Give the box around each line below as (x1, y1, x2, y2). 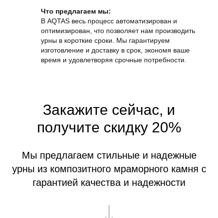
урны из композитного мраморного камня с (12, 163, 206, 174)
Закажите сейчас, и (43, 101, 175, 118)
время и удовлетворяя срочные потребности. (41, 55, 186, 64)
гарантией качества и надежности (33, 177, 185, 188)
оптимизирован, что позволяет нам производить (41, 26, 195, 35)
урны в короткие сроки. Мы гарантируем (41, 36, 170, 44)
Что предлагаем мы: (41, 7, 111, 15)
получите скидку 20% (36, 119, 182, 135)
